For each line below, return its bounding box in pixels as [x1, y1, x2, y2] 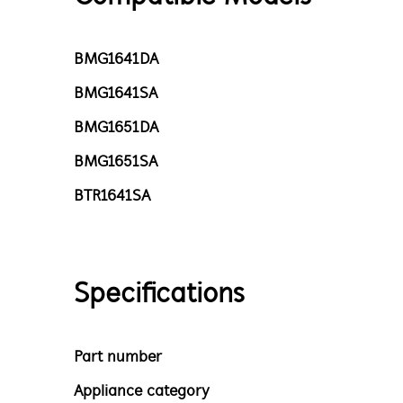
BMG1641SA [74, 85, 157, 103]
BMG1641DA [74, 51, 158, 68]
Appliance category [74, 383, 210, 400]
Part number [74, 349, 162, 366]
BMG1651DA [74, 120, 158, 137]
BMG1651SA [74, 154, 157, 171]
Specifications [74, 281, 244, 309]
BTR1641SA [74, 188, 150, 205]
